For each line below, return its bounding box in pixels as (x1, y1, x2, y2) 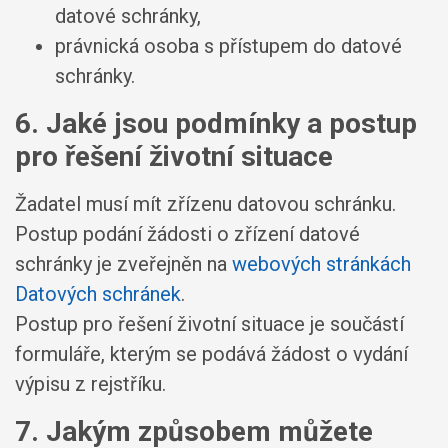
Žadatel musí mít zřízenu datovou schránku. (15, 192, 396, 216)
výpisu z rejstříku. (15, 372, 166, 396)
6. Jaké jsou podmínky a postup (15, 107, 417, 140)
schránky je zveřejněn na (15, 252, 232, 276)
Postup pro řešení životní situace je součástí (15, 312, 404, 336)
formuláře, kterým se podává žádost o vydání (15, 342, 408, 366)
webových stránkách (232, 252, 411, 276)
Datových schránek (15, 282, 181, 306)
